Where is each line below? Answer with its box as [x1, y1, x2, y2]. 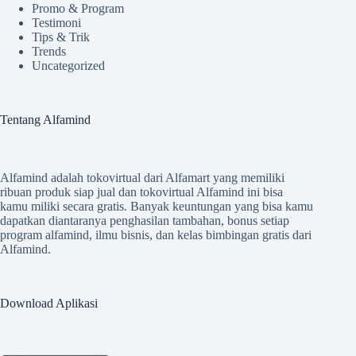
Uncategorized [32, 59, 105, 73]
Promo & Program [32, 2, 124, 16]
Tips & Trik [32, 30, 90, 44]
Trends [32, 44, 66, 59]
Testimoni [32, 16, 81, 30]
